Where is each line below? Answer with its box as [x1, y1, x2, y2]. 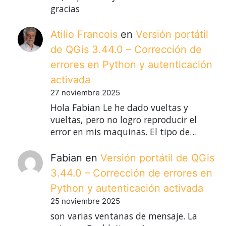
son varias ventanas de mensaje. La [50, 210, 197, 222]
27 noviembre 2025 [50, 88, 120, 98]
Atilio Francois [50, 28, 118, 41]
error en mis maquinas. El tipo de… [50, 126, 197, 138]
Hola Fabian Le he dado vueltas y [50, 101, 188, 114]
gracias [50, 2, 80, 15]
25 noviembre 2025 [50, 196, 120, 206]
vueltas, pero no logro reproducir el [50, 114, 197, 126]
